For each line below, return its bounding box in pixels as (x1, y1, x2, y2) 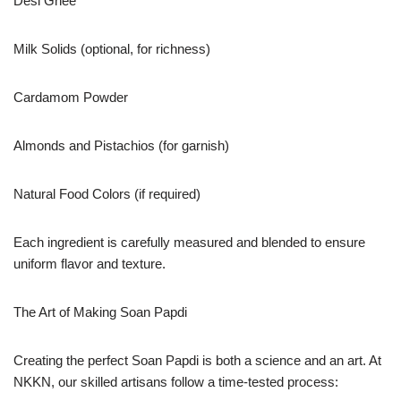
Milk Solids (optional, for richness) (13, 40, 210, 56)
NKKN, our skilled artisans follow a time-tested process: (13, 373, 338, 389)
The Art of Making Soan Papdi (13, 303, 187, 320)
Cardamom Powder (13, 89, 128, 105)
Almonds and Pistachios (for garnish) (13, 137, 229, 153)
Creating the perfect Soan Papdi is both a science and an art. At (13, 352, 381, 368)
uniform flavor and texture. (13, 255, 166, 271)
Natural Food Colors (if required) (13, 185, 200, 201)
